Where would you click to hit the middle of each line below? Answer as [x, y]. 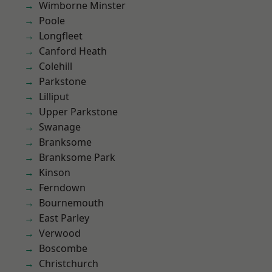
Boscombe [63, 248]
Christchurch [69, 263]
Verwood [60, 233]
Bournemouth [71, 203]
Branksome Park [77, 157]
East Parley [64, 218]
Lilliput [54, 97]
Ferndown [62, 188]
